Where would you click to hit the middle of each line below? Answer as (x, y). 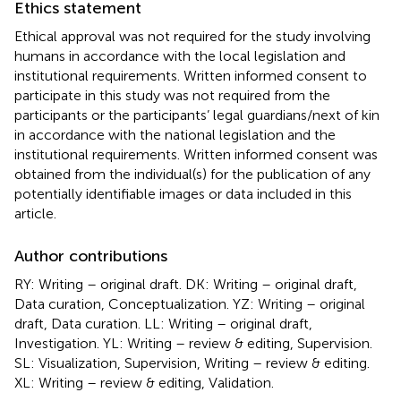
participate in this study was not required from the (172, 95)
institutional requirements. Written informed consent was (196, 154)
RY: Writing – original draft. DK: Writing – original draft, (186, 284)
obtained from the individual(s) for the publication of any (192, 174)
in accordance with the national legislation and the (175, 134)
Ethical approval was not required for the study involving (192, 36)
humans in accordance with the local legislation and (180, 55)
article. (35, 213)
